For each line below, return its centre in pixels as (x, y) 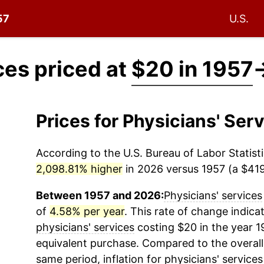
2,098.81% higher (79, 169)
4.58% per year (87, 211)
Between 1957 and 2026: (100, 195)
